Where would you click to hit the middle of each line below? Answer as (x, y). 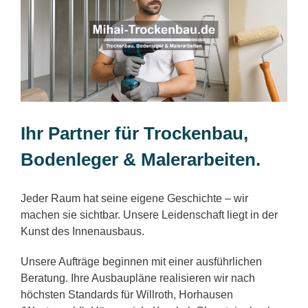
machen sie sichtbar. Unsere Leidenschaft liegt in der (149, 214)
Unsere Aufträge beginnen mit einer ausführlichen (141, 261)
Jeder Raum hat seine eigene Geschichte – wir (134, 198)
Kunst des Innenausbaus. (82, 231)
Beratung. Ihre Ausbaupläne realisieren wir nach (138, 278)
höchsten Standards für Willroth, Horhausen (127, 294)
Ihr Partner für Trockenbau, (134, 134)
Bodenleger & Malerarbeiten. (141, 160)
